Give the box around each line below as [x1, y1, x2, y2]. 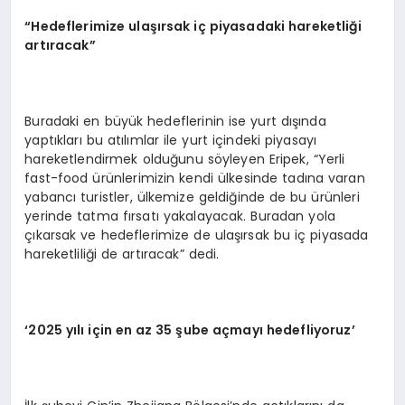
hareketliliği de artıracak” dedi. [24, 244, 220, 263]
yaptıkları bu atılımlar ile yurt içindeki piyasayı [24, 130, 317, 149]
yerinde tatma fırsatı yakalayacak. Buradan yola [24, 206, 336, 225]
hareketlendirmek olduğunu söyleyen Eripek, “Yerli [24, 149, 345, 168]
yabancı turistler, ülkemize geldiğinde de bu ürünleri [24, 187, 360, 206]
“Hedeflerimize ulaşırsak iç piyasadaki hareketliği [24, 16, 362, 35]
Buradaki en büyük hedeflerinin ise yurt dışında [24, 111, 326, 130]
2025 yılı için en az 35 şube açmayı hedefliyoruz [28, 320, 352, 339]
